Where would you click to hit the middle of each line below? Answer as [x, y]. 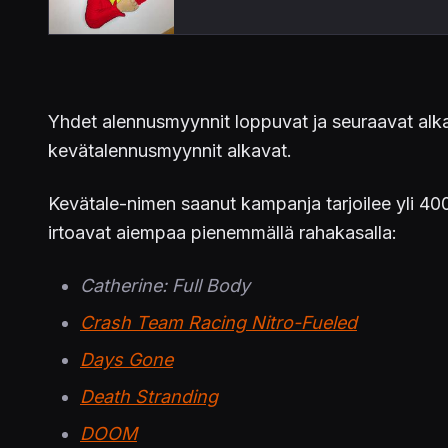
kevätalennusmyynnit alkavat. [170, 151]
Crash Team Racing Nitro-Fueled [218, 323]
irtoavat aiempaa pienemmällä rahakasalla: [222, 233]
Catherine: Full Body [165, 286]
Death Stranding [149, 397]
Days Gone [126, 360]
